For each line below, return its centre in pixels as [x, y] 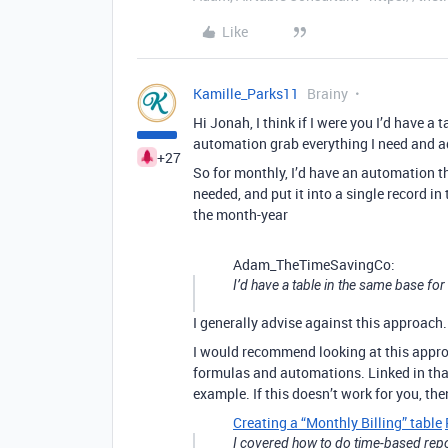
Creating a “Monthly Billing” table [337, 422]
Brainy [327, 93]
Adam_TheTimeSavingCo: [314, 264]
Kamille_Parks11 [246, 93]
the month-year [240, 214]
